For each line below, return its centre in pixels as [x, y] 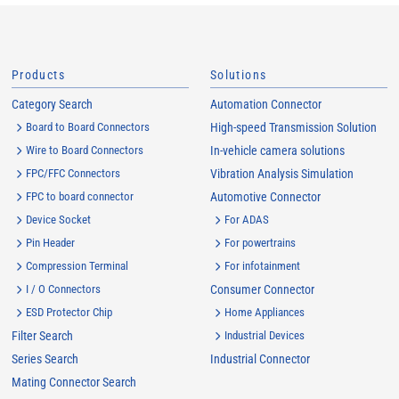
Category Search [52, 104]
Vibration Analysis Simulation [281, 174]
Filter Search [42, 336]
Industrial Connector [260, 359]
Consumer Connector [262, 289]
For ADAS [246, 220]
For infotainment [262, 266]
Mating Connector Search [73, 382]
